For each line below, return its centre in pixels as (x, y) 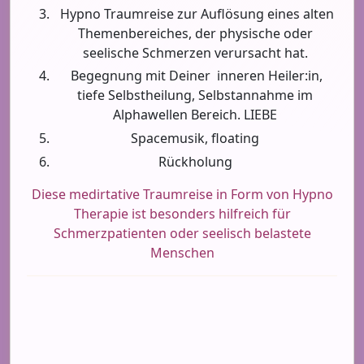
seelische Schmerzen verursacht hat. (195, 52)
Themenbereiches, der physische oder (195, 33)
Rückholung (195, 161)
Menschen (182, 252)
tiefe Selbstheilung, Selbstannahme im (195, 95)
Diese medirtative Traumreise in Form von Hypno (182, 194)
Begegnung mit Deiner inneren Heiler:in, (195, 76)
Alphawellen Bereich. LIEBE (195, 115)
